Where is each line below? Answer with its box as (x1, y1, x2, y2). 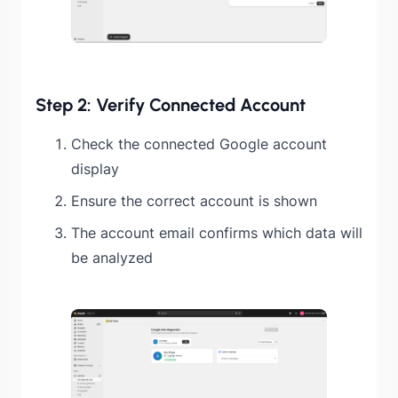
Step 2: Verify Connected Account (36, 93, 306, 115)
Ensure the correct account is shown (71, 191, 317, 210)
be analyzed (71, 248, 153, 267)
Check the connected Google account (71, 134, 327, 153)
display (71, 159, 119, 178)
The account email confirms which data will (71, 223, 362, 242)
